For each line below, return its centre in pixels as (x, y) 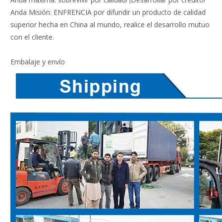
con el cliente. (32, 37)
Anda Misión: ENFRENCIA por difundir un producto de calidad (108, 12)
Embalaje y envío (38, 62)
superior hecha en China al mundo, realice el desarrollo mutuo (110, 25)
